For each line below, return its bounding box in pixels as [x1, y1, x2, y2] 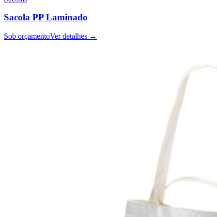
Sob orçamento [4, 32, 50, 41]
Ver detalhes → [50, 32, 97, 41]
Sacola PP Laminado [4, 12, 88, 23]
